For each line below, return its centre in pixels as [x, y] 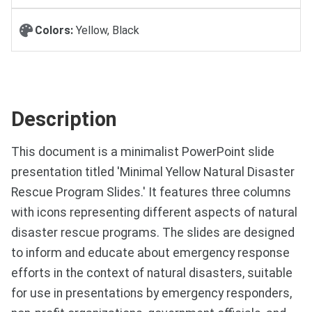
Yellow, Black [106, 30]
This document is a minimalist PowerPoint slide [143, 152]
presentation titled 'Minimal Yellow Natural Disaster [153, 172]
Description [64, 119]
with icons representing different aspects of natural [154, 213]
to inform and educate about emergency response [150, 253]
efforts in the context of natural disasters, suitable [152, 273]
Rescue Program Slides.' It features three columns [151, 193]
